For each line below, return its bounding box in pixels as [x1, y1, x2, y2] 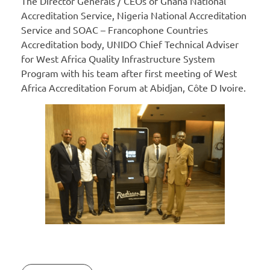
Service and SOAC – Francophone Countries [21, 24, 208, 36]
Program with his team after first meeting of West [21, 67, 237, 80]
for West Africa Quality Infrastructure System [21, 52, 215, 65]
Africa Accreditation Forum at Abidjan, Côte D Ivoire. [21, 81, 246, 94]
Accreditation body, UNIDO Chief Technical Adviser [21, 38, 239, 51]
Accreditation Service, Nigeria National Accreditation [21, 9, 246, 22]
